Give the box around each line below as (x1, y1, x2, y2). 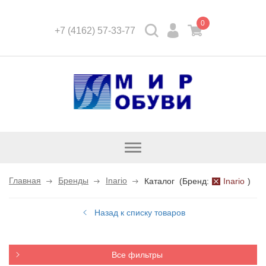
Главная (9, 176, 41, 185)
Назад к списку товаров (94, 208, 185, 217)
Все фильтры (112, 250, 163, 259)
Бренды (58, 176, 88, 185)
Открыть (132, 142, 164, 152)
